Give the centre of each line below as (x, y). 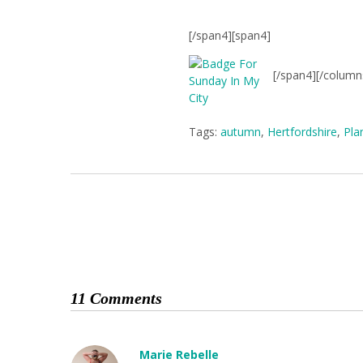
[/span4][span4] (230, 35)
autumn (241, 132)
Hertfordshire (303, 132)
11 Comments (116, 298)
